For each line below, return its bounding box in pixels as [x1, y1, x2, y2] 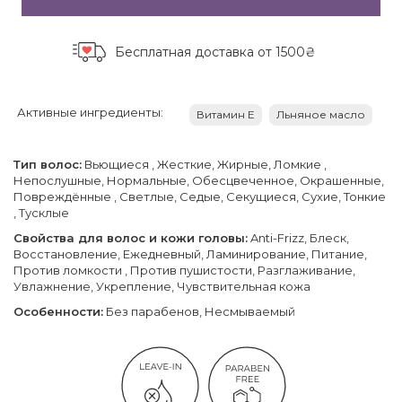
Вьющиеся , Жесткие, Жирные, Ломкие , [82, 156, 327, 171]
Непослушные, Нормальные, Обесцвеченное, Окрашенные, [13, 172, 384, 188]
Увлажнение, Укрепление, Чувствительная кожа [13, 278, 310, 293]
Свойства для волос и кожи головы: [13, 230, 248, 245]
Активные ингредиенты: [17, 104, 163, 119]
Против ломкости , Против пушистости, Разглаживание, [13, 262, 355, 277]
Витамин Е [197, 107, 255, 121]
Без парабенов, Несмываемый [103, 303, 295, 319]
